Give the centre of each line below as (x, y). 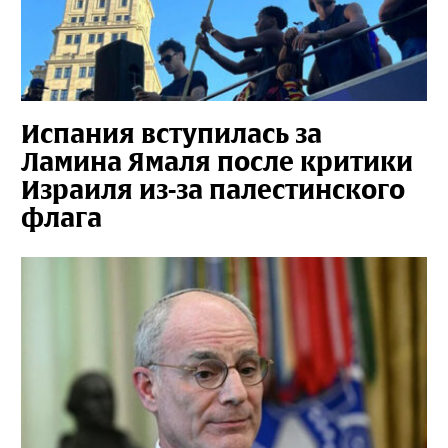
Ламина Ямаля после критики (217, 162)
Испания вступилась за (171, 134)
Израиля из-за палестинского (213, 190)
